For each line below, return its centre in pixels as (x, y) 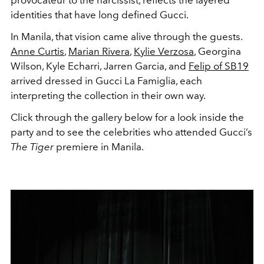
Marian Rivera (99, 52)
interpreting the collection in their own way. (108, 96)
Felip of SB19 (219, 66)
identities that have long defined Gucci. (100, 15)
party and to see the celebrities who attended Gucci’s (131, 132)
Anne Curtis (37, 52)
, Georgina (217, 52)
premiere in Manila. (99, 147)
